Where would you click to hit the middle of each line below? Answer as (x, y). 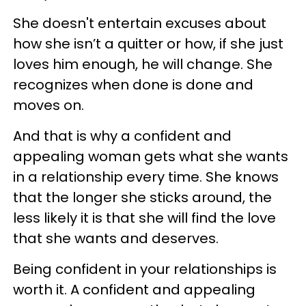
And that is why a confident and (122, 136)
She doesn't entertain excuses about (140, 24)
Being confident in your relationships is (145, 269)
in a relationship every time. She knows (146, 177)
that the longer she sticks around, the (142, 198)
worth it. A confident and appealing (134, 290)
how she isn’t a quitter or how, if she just (148, 44)
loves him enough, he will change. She (143, 65)
